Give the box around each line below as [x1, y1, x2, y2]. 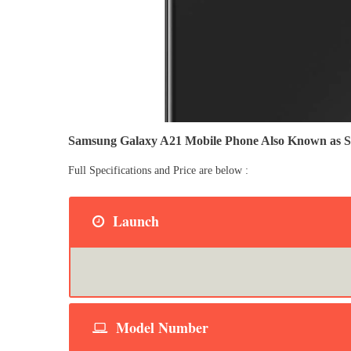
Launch [109, 210, 159, 231]
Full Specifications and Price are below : [68, 164, 248, 176]
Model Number [112, 317, 208, 338]
